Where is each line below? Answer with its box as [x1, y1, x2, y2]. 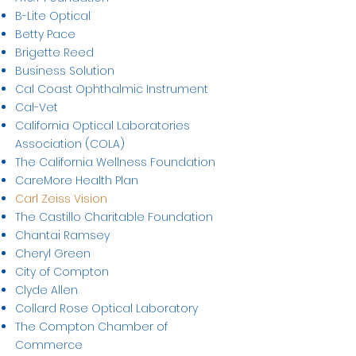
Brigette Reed [15, 44, 94, 60]
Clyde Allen [15, 282, 78, 298]
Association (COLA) [15, 136, 125, 152]
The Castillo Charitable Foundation [15, 209, 216, 225]
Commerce [15, 337, 83, 353]
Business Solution [15, 63, 114, 79]
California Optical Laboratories [15, 118, 190, 133]
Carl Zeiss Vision [15, 191, 107, 207]
